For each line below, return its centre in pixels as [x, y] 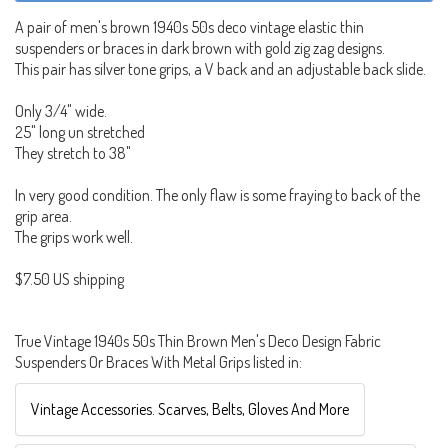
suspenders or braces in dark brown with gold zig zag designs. [200, 47]
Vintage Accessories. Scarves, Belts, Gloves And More [190, 408]
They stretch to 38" [73, 152]
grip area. [43, 215]
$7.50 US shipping [69, 278]
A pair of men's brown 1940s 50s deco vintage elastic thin [189, 26]
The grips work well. [74, 236]
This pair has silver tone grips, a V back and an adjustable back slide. [220, 68]
